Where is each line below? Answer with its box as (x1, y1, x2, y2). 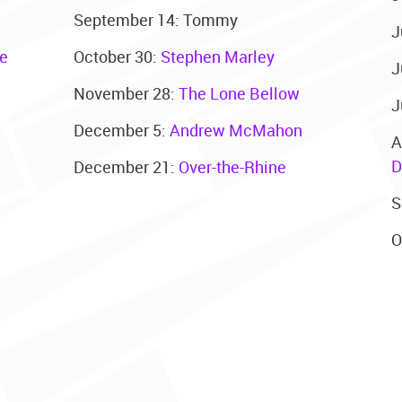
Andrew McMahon (170, 118, 303, 141)
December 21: (74, 155, 179, 178)
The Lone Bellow (179, 82, 301, 104)
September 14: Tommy (74, 8, 239, 31)
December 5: (74, 118, 170, 141)
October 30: (74, 45, 162, 67)
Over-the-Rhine (179, 155, 287, 178)
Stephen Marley (161, 45, 275, 67)
